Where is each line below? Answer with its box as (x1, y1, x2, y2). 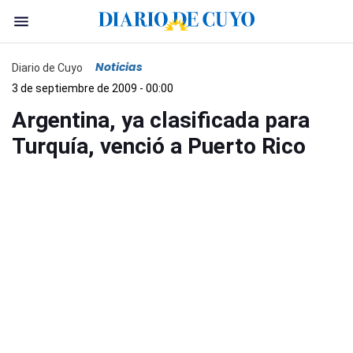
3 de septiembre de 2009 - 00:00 (12, 82, 173, 95)
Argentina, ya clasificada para (12, 107, 310, 133)
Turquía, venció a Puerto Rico (12, 133, 306, 159)
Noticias (95, 59, 143, 75)
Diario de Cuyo (12, 61, 83, 74)
